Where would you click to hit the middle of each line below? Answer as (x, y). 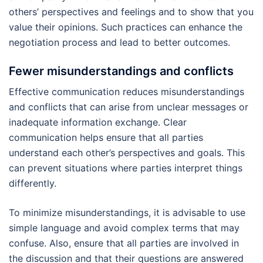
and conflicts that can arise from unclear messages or (129, 107)
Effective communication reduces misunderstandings (127, 92)
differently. (33, 183)
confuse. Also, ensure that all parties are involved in (124, 243)
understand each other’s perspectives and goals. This (127, 153)
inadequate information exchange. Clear (98, 122)
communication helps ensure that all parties (106, 138)
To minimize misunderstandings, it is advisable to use (127, 213)
